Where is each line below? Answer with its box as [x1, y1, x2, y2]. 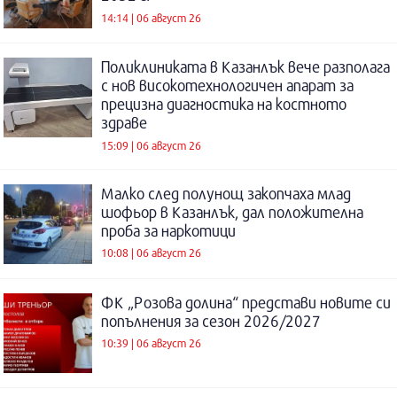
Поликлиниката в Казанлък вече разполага [101, 58, 390, 76]
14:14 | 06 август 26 [101, 10, 201, 25]
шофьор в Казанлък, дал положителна [101, 202, 363, 222]
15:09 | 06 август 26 [101, 137, 201, 152]
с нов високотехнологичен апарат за [101, 76, 354, 95]
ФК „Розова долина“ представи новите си [101, 292, 391, 312]
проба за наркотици [101, 221, 236, 240]
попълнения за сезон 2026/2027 [101, 311, 321, 331]
